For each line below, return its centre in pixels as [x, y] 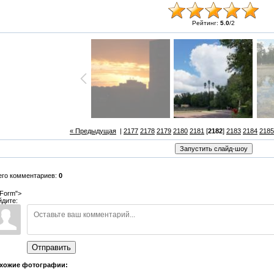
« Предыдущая [93, 131]
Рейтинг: [206, 23]
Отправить [51, 247]
